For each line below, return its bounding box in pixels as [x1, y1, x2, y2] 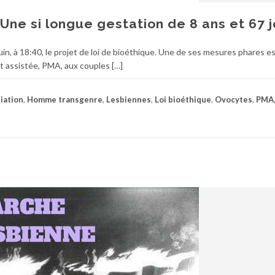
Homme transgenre [27, 95, 103, 104]
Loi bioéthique [155, 95, 211, 104]
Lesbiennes [106, 95, 151, 104]
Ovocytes [215, 95, 252, 104]
